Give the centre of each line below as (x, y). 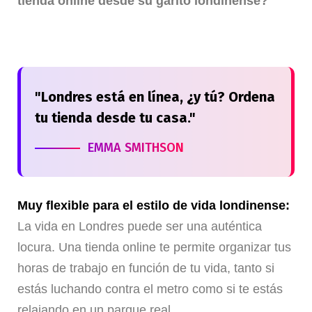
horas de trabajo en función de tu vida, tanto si (146, 268)
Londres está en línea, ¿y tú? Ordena (158, 97)
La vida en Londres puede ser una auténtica (140, 227)
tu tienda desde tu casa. (112, 118)
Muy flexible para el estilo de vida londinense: (154, 206)
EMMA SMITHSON (136, 148)
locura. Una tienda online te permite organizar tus (154, 248)
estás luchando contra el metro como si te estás (150, 289)
